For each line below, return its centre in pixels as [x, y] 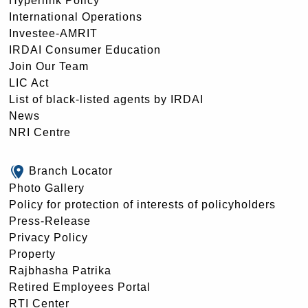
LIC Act [29, 82]
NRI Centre [40, 132]
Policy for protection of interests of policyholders [142, 204]
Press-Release [50, 221]
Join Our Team [49, 66]
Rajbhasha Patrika [60, 270]
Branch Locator [71, 170]
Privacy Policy [48, 237]
